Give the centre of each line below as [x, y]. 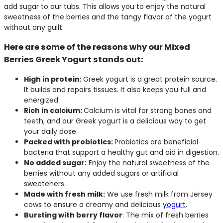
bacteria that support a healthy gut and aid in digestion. [121, 152]
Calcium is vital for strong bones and [148, 110]
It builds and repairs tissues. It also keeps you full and [115, 89]
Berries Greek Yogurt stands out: [74, 60]
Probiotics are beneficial [156, 142]
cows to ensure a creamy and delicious [93, 204]
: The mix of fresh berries [166, 215]
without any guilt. [34, 27]
